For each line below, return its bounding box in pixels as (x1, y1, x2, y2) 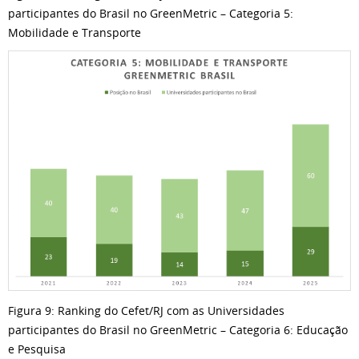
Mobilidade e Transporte (8, 25, 141, 41)
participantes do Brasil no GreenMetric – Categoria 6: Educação (8, 322, 348, 338)
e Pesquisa (8, 341, 66, 357)
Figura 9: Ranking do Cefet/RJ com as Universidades (8, 303, 284, 319)
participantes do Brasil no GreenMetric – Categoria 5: (8, 6, 293, 22)
